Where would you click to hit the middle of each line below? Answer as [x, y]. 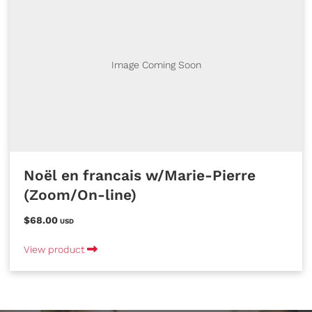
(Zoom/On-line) [80, 195]
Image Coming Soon [156, 64]
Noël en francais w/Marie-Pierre [140, 175]
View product [55, 249]
